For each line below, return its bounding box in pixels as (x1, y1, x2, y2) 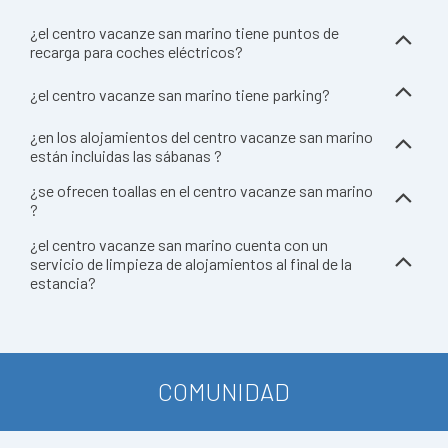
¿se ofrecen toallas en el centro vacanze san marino (30, 181, 373, 200)
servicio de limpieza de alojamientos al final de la (30, 254, 352, 273)
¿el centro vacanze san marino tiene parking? (30, 84, 330, 104)
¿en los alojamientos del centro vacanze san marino (30, 127, 373, 146)
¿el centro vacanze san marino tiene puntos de (30, 23, 339, 42)
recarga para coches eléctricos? (30, 42, 243, 61)
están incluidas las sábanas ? (30, 146, 222, 165)
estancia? (30, 273, 96, 292)
